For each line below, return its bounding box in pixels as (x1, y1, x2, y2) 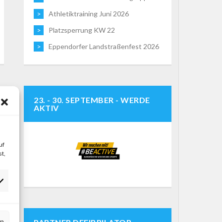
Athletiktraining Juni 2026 (49, 9, 129, 18)
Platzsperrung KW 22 (49, 26, 115, 35)
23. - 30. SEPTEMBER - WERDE (34, 95, 150, 105)
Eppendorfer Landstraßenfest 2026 (49, 42, 160, 51)
